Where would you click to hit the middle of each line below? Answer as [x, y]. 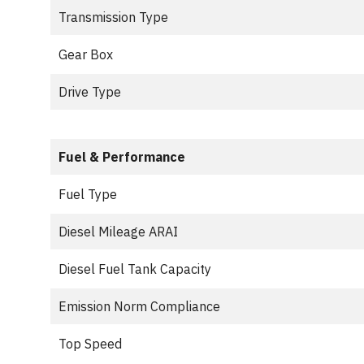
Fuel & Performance [122, 157]
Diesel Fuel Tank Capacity [135, 269]
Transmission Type [113, 17]
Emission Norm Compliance [139, 306]
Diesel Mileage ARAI [118, 232]
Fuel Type [88, 194]
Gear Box [86, 54]
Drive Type [90, 92]
